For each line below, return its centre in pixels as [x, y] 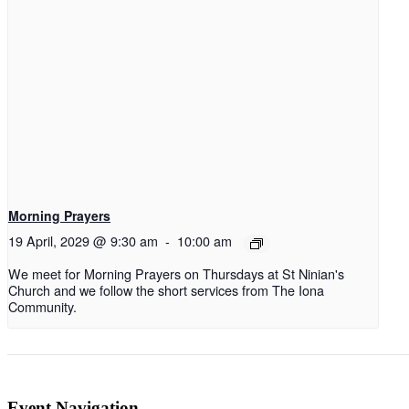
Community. [42, 306]
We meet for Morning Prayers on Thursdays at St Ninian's [176, 273]
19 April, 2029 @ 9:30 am [83, 241]
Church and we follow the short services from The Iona [166, 289]
